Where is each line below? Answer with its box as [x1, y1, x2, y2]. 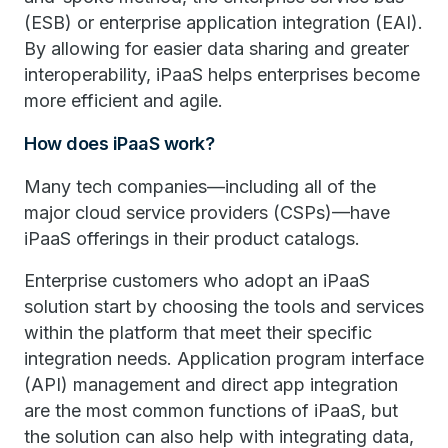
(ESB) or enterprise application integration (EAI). [24, 12, 423, 33]
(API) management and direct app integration [24, 374, 398, 395]
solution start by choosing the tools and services [24, 296, 424, 317]
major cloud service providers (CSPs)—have [24, 202, 390, 223]
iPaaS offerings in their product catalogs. [24, 228, 360, 249]
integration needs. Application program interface [24, 348, 424, 369]
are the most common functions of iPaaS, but [24, 400, 398, 421]
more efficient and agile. [24, 90, 223, 111]
